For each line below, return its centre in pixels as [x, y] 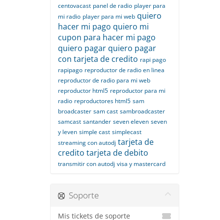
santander [97, 122]
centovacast [74, 6]
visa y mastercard [141, 164]
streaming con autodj [87, 143]
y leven [68, 132]
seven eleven [131, 122]
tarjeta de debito [117, 153]
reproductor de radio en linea [124, 70]
